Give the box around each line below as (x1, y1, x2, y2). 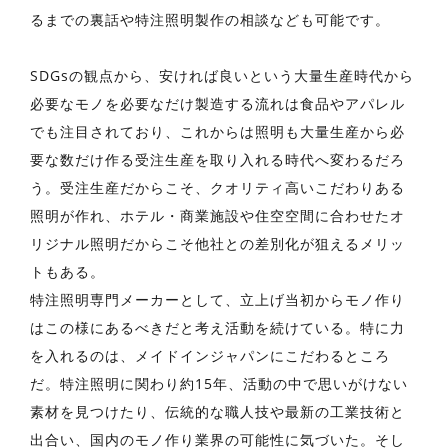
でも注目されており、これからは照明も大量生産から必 (30, 121, 405, 141)
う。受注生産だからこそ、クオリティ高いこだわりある (30, 177, 405, 197)
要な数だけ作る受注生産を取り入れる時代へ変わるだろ (30, 149, 405, 169)
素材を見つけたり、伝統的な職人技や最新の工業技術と (30, 401, 405, 421)
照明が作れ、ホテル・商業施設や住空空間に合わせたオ (30, 205, 405, 225)
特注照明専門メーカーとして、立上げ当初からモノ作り (30, 289, 405, 309)
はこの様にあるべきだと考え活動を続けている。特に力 (30, 317, 405, 337)
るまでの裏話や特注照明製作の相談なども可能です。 (30, 9, 390, 29)
